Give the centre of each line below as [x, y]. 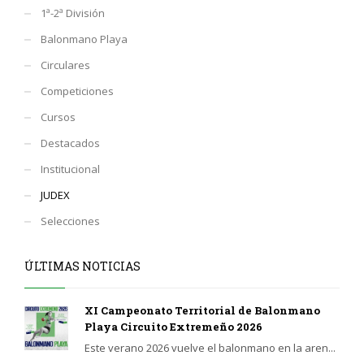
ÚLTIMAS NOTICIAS [82, 266]
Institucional [70, 169]
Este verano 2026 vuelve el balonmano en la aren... [210, 347]
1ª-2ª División [73, 13]
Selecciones [70, 221]
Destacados [70, 143]
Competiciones [77, 91]
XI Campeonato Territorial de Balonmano [202, 310]
